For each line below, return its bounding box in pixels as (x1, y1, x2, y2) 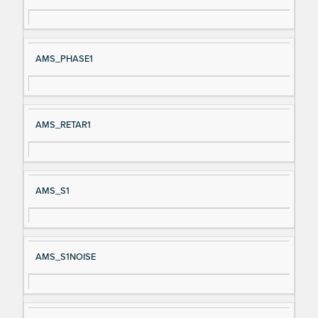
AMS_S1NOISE (35, 251, 96, 263)
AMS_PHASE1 (35, 53, 93, 65)
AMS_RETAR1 (35, 119, 91, 131)
